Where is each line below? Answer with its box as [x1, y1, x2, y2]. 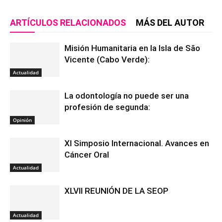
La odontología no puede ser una [64, 91, 189, 101]
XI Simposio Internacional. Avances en [64, 138, 209, 148]
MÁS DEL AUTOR [136, 17, 204, 28]
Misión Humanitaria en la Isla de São [64, 43, 200, 53]
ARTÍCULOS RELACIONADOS [10, 17, 126, 28]
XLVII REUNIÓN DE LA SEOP [64, 186, 168, 196]
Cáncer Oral [64, 150, 109, 160]
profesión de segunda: [64, 102, 150, 112]
